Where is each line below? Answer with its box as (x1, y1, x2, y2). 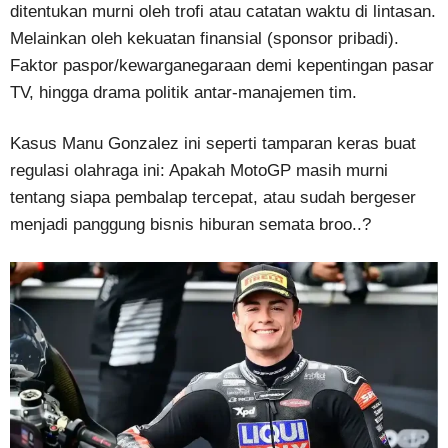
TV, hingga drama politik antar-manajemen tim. (10, 82, 357, 102)
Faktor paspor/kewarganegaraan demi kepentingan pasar (10, 55, 434, 75)
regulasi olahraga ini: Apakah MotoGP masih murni (10, 160, 388, 180)
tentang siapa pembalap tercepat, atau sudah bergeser (10, 187, 416, 207)
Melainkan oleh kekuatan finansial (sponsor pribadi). (10, 28, 399, 48)
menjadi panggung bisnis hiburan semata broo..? (10, 214, 371, 234)
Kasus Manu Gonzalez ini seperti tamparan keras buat (10, 133, 416, 153)
